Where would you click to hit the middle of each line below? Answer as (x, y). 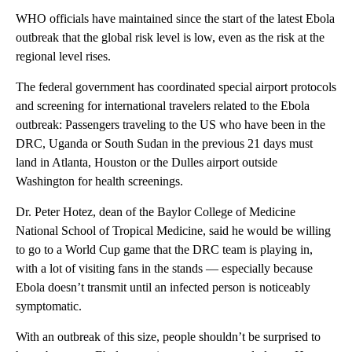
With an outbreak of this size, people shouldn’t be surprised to (168, 337)
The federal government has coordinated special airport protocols (176, 87)
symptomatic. (49, 306)
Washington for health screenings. (99, 181)
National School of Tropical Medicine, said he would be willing (173, 231)
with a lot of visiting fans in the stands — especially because (164, 268)
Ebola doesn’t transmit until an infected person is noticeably (163, 287)
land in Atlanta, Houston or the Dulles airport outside (147, 162)
